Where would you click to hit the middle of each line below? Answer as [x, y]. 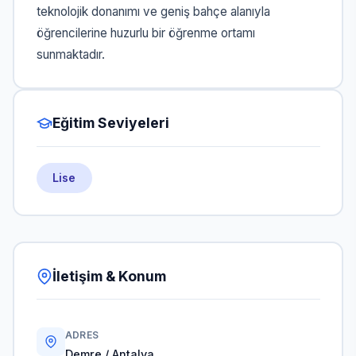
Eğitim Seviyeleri [110, 123]
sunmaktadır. [70, 55]
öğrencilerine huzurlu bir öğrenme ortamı [145, 33]
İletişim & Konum [109, 276]
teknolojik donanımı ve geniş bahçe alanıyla [153, 12]
